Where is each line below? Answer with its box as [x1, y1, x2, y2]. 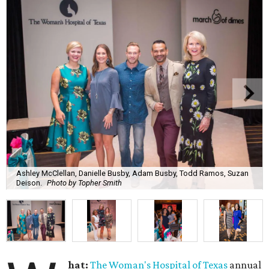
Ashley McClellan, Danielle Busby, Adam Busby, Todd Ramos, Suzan [16, 168, 249, 178]
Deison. [16, 178, 42, 187]
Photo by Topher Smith [47, 178, 122, 187]
